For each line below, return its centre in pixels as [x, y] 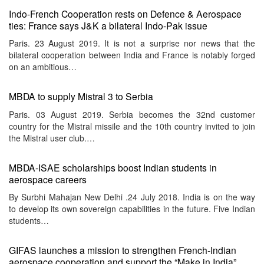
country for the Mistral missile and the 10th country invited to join [132, 126]
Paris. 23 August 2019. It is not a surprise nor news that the [132, 43]
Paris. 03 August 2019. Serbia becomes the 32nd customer [132, 114]
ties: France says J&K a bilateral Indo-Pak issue [108, 25]
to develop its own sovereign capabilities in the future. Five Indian [132, 209]
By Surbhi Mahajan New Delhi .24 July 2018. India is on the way [132, 197]
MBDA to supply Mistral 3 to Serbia [81, 96]
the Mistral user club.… [52, 138]
